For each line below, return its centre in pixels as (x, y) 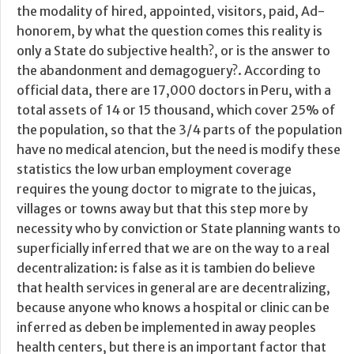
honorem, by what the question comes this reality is (169, 31)
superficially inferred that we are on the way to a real (173, 249)
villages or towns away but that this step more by (162, 209)
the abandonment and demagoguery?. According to (169, 71)
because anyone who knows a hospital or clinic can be (173, 308)
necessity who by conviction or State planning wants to (179, 229)
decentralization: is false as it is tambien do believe (166, 268)
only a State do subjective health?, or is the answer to (173, 51)
